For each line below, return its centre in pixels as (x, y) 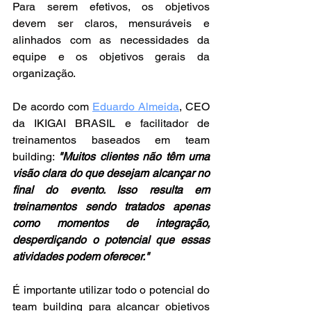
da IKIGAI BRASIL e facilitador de (111, 123)
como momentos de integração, (111, 223)
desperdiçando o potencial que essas (111, 239)
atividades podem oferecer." (81, 256)
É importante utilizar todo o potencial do (111, 289)
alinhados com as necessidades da (111, 40)
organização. (44, 73)
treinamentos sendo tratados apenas (111, 206)
